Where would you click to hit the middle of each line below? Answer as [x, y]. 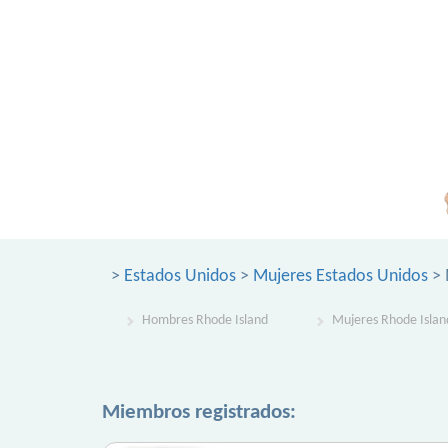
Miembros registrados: [199, 412]
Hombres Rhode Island [205, 320]
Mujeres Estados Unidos [340, 276]
